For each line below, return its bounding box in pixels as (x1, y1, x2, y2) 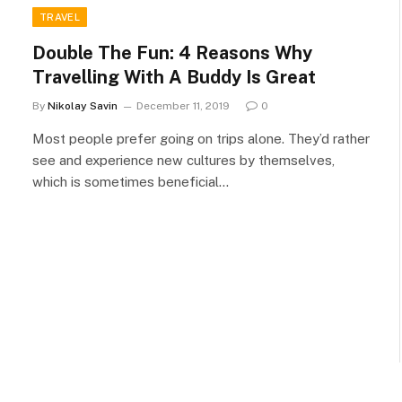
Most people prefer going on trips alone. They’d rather (32, 130, 370, 146)
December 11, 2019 (136, 99, 230, 112)
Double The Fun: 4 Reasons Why (32, 41, 312, 64)
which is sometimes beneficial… (32, 173, 229, 189)
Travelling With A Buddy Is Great (32, 66, 316, 88)
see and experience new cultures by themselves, (32, 152, 335, 168)
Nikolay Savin (48, 99, 118, 112)
